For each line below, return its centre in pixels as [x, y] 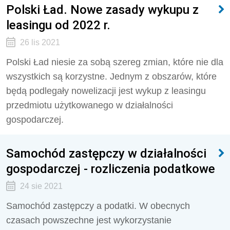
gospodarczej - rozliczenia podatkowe [111, 169]
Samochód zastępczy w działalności [106, 153]
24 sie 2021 [41, 186]
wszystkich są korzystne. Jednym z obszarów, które [111, 76]
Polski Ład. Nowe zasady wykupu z [102, 9]
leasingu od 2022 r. [58, 25]
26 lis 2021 [40, 42]
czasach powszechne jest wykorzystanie [89, 220]
